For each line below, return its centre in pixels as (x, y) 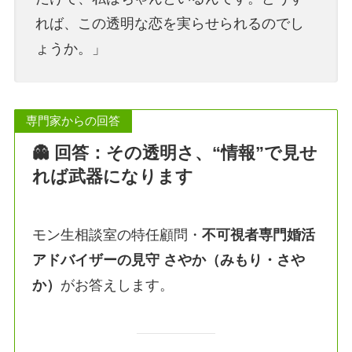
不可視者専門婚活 (259, 235)
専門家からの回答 (73, 120)
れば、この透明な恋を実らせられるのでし (169, 24)
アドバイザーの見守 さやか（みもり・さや (169, 260)
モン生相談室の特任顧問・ (117, 235)
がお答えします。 (117, 286)
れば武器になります (113, 177)
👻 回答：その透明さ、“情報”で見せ (175, 154)
